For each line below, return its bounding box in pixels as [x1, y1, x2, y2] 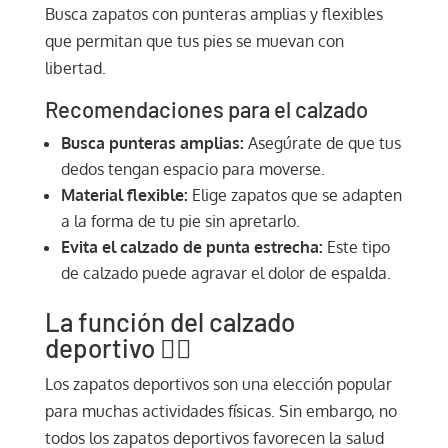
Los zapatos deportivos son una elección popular [44, 373, 392, 394]
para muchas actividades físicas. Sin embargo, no [44, 400, 397, 421]
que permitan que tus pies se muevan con [44, 30, 344, 51]
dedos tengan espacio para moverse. [60, 158, 325, 179]
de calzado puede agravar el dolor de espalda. [60, 262, 391, 283]
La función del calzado [44, 305, 295, 337]
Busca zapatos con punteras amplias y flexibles [44, 3, 383, 24]
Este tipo [322, 236, 390, 257]
